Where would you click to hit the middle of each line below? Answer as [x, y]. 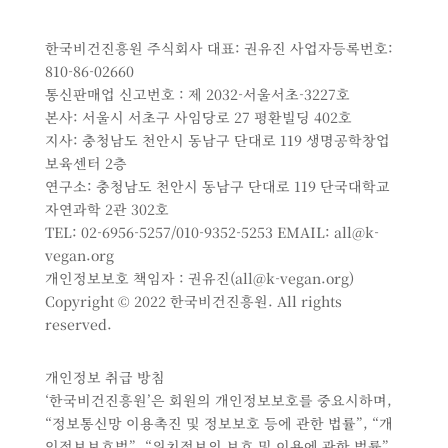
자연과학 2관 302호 [106, 209]
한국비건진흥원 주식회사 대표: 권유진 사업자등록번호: [218, 48]
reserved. [78, 324]
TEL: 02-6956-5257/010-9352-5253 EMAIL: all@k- [211, 232]
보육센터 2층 [85, 163]
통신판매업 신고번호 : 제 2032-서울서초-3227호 [197, 94]
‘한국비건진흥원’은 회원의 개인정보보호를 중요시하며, [218, 400]
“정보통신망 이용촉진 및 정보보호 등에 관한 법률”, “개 [218, 423]
